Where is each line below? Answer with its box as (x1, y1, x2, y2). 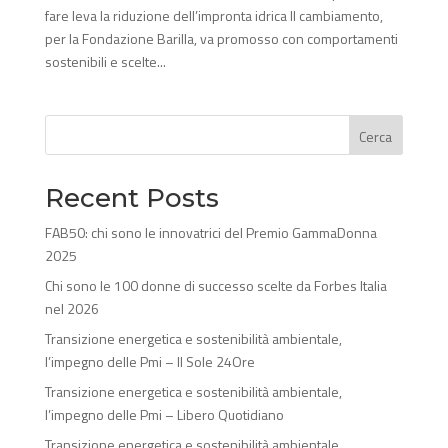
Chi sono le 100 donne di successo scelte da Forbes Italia (44, 275, 387, 297)
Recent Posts (44, 182, 219, 215)
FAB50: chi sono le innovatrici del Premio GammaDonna (44, 222, 377, 244)
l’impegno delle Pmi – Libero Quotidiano (44, 404, 284, 426)
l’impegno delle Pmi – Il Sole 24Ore (44, 351, 255, 373)
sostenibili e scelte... (44, 51, 166, 73)
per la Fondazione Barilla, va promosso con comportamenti (44, 28, 398, 50)
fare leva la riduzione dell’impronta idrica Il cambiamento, (44, 5, 383, 27)
